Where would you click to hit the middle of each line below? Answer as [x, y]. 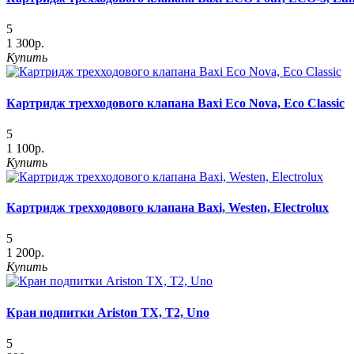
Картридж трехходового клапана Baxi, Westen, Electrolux [168, 208]
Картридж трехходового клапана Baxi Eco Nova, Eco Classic [175, 103]
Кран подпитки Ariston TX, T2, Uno [108, 312]
